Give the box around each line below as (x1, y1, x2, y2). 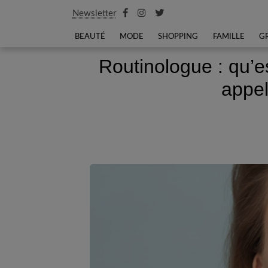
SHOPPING (158, 33, 199, 40)
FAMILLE (212, 33, 245, 40)
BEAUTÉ (75, 33, 105, 40)
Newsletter (72, 9, 116, 18)
